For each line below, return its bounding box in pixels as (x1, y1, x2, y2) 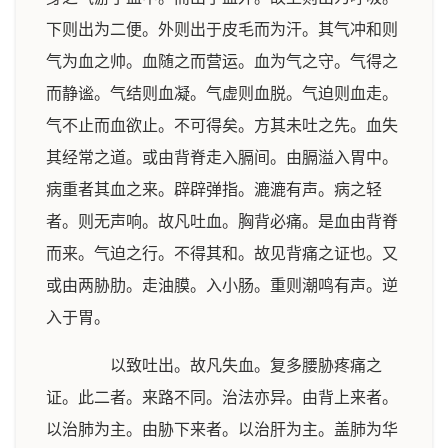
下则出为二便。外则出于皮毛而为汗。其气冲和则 (46, 21, 398, 38)
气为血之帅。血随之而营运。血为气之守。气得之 (46, 53, 398, 70)
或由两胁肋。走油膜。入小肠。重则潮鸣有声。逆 (46, 277, 398, 294)
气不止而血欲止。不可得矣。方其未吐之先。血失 (46, 117, 398, 134)
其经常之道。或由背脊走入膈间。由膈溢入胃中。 (46, 149, 398, 166)
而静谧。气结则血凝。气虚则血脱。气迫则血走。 (46, 85, 398, 102)
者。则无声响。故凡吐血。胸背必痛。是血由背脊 (46, 213, 398, 230)
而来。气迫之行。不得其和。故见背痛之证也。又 (46, 245, 398, 262)
